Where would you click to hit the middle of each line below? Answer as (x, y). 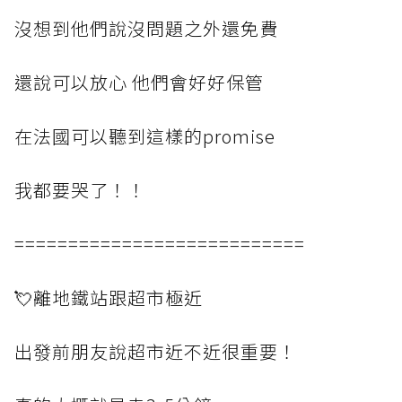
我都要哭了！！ (80, 190)
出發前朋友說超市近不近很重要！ (156, 351)
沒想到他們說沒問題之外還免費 (146, 28)
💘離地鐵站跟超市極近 (109, 297)
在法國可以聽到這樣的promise (145, 136)
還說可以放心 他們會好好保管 (139, 82)
